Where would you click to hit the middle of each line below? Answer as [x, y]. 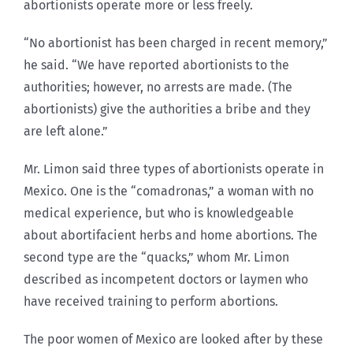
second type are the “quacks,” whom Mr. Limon [156, 258]
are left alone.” [66, 132]
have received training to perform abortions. [151, 302]
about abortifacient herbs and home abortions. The [171, 236]
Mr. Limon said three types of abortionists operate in [174, 169]
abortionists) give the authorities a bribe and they [167, 110]
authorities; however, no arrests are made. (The [158, 87]
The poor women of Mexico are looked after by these [173, 340]
